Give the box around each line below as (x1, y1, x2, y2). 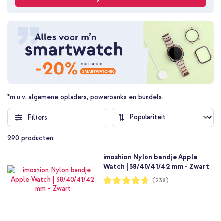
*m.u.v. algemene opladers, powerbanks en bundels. (7, 92, 163, 101)
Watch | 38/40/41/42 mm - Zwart (103, 162, 209, 171)
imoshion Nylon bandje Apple (103, 152, 197, 161)
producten (19, 133, 53, 142)
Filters (27, 113, 47, 122)
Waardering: (102, 174, 139, 183)
